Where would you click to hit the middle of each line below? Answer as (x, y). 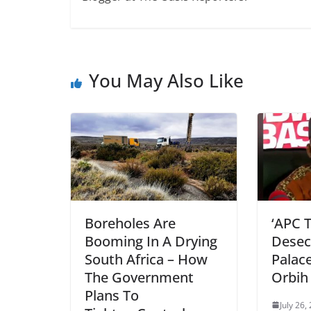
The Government (139, 277)
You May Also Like (166, 81)
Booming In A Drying (151, 241)
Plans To (112, 295)
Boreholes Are (130, 223)
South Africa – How (146, 259)
